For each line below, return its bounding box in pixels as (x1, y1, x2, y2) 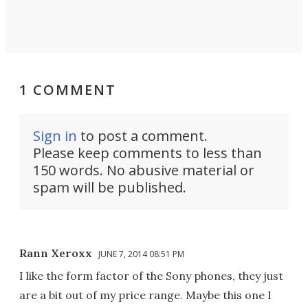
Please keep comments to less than (33, 143, 262, 162)
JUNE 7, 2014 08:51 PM (98, 247, 184, 260)
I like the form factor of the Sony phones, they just (19, 268, 283, 283)
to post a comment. (77, 126, 208, 145)
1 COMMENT (19, 80, 116, 99)
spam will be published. (33, 177, 186, 197)
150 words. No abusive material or (33, 160, 254, 179)
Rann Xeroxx (19, 245, 92, 260)
